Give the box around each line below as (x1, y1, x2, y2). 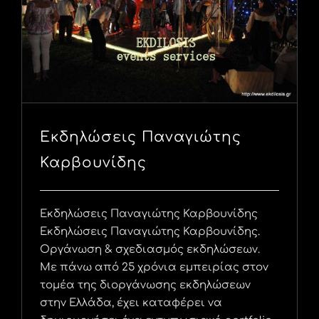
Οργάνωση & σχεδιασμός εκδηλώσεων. (40, 243, 260, 256)
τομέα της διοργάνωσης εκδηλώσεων (40, 278, 251, 291)
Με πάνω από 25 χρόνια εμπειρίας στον (40, 261, 268, 273)
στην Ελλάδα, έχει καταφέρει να (40, 296, 222, 309)
